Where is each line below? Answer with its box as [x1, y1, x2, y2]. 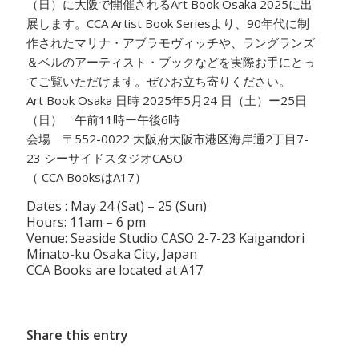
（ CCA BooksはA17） [26, 169, 147, 186]
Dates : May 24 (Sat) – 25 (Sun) [26, 196, 208, 215]
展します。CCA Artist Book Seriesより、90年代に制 [26, 15, 310, 32]
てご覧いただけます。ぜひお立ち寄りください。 [26, 73, 292, 90]
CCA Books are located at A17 [26, 260, 204, 279]
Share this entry [26, 326, 129, 345]
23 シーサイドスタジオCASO [26, 150, 184, 167]
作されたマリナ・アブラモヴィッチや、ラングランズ [26, 34, 316, 51]
